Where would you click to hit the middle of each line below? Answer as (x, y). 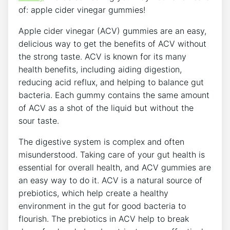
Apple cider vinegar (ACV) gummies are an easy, (112, 31)
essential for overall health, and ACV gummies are (115, 167)
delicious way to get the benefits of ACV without (112, 43)
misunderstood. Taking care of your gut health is (112, 154)
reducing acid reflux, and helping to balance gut (111, 82)
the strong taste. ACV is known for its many (102, 56)
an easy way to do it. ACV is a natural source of (110, 180)
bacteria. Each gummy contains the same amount (114, 95)
